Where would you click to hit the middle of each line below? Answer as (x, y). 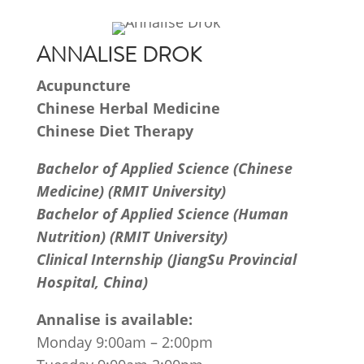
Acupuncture (83, 85)
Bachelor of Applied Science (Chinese (164, 168)
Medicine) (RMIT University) (131, 191)
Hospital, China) (92, 282)
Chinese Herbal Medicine (128, 108)
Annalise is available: (114, 319)
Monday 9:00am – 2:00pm (124, 342)
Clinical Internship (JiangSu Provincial (166, 259)
